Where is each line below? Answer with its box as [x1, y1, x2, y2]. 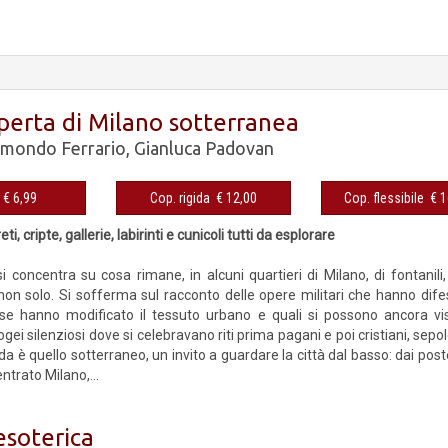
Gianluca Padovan [134, 137, 275, 158]
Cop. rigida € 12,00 [216, 189, 258, 206]
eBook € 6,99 [3, 189, 38, 206]
